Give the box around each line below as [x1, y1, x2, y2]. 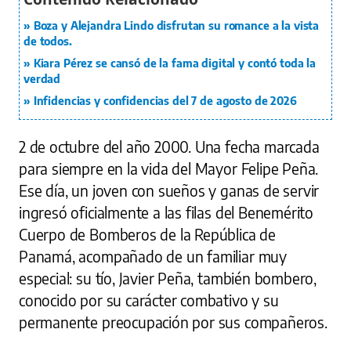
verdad [24, 72, 61, 85]
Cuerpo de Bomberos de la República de [19, 225, 276, 244]
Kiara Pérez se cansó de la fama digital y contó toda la [33, 56, 317, 70]
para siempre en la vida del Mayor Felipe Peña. [19, 159, 319, 178]
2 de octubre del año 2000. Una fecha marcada [19, 137, 320, 156]
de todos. [24, 34, 72, 48]
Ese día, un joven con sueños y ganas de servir [19, 181, 320, 200]
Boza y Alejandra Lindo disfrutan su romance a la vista [33, 19, 320, 32]
